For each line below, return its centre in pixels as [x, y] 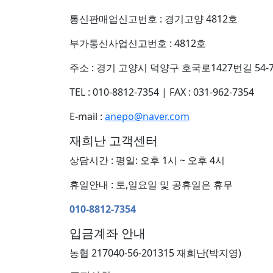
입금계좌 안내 [108, 233]
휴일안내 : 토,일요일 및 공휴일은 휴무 [151, 184]
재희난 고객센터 [114, 140]
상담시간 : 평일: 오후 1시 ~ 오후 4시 [147, 160]
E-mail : [87, 116]
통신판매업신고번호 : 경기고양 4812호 [154, 19]
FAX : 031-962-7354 [212, 92]
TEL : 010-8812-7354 [114, 92]
